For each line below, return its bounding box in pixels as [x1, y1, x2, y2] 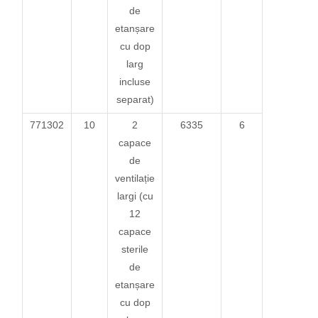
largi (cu [116, 190, 153, 202]
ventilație [115, 172, 155, 184]
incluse [119, 75, 151, 87]
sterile [121, 243, 149, 255]
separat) [116, 93, 154, 105]
